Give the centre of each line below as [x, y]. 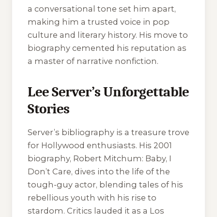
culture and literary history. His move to [108, 35]
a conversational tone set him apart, [102, 9]
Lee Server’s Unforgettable [108, 92]
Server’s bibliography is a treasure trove [108, 132]
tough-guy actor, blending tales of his [105, 184]
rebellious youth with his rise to [92, 197]
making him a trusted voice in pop [99, 22]
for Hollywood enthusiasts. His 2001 [100, 145]
